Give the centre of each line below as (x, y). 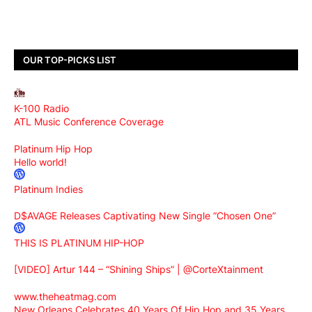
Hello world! (40, 162)
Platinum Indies (48, 189)
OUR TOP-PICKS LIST (70, 60)
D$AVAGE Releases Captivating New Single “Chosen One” (145, 216)
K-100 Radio (41, 109)
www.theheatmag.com (65, 297)
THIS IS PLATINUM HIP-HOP (79, 243)
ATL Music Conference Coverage (89, 122)
